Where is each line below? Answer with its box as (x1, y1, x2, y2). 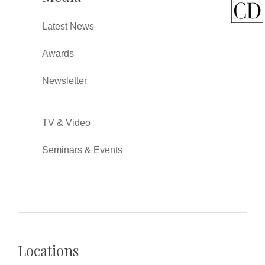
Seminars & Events (42, 144, 123, 155)
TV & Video (42, 117, 91, 128)
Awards (42, 48, 75, 59)
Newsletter (42, 75, 88, 86)
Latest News (42, 21, 95, 31)
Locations (18, 240, 79, 260)
